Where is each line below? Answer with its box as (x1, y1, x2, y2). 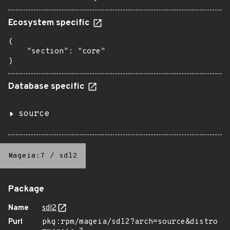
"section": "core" (8, 47, 105, 56)
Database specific (8, 81, 87, 92)
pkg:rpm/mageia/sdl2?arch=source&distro (42, 217, 218, 227)
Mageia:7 (8, 151, 45, 160)
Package (8, 184, 44, 195)
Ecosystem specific (8, 17, 92, 29)
